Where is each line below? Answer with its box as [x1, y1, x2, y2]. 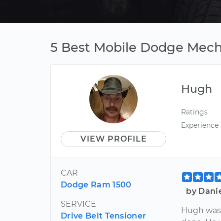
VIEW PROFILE [80, 134, 147, 144]
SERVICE [61, 199, 96, 209]
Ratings [181, 108, 208, 116]
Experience [181, 121, 219, 130]
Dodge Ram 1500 [61, 180, 132, 189]
